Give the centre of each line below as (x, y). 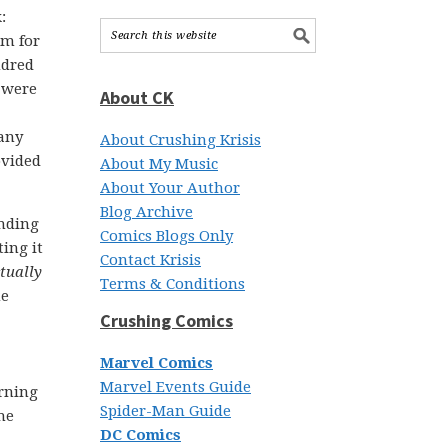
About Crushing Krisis (180, 140)
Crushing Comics (166, 320)
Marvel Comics (156, 363)
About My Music (159, 164)
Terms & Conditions (172, 284)
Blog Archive (146, 212)
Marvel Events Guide (175, 387)
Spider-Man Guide (165, 411)
